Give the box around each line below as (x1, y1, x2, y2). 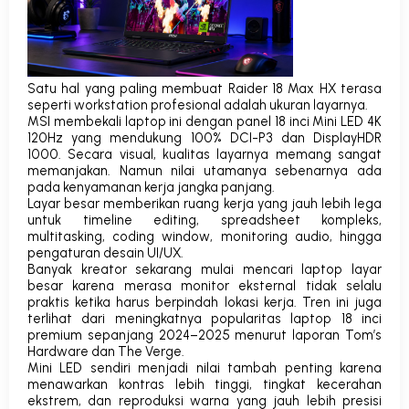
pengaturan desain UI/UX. (27, 245, 184, 262)
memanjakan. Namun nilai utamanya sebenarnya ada (27, 163, 382, 180)
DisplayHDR (313, 130, 383, 147)
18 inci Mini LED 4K (274, 113, 383, 131)
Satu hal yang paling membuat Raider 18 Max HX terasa (27, 80, 382, 98)
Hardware (27, 343, 89, 361)
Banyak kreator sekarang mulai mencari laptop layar (27, 261, 382, 278)
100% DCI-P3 (190, 130, 273, 147)
